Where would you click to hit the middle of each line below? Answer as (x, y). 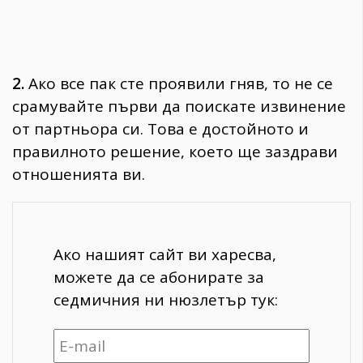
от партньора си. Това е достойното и (160, 128)
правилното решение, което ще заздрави (175, 151)
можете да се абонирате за (159, 277)
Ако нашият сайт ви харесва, (165, 254)
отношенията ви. (79, 174)
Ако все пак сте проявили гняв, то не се (179, 83)
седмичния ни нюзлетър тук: (166, 299)
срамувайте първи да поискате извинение (179, 106)
